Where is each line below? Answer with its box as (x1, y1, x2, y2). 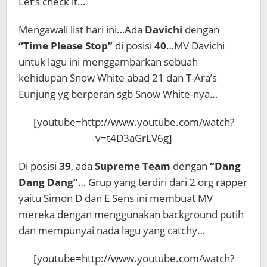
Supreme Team (95, 159, 170, 173)
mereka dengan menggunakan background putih (18, 207, 244, 221)
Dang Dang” (18, 175, 78, 189)
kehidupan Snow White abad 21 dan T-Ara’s (18, 71, 217, 85)
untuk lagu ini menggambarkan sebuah (18, 55, 198, 69)
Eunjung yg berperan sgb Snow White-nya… (18, 87, 218, 101)
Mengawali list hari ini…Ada (18, 23, 145, 36)
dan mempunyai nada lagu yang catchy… (18, 223, 205, 237)
